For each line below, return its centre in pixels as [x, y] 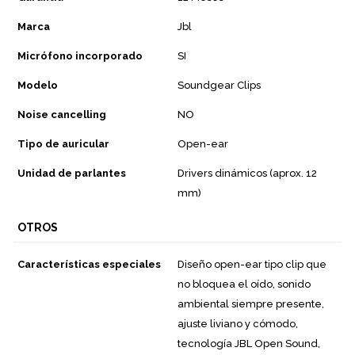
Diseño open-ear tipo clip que [252, 264]
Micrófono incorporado [80, 55]
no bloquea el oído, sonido [244, 284]
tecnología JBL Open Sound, [249, 343]
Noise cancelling [62, 114]
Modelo [38, 85]
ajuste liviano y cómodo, [238, 323]
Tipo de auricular [63, 143]
